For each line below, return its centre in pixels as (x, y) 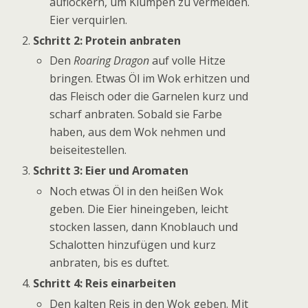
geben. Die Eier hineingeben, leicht (139, 209)
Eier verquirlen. (89, 20)
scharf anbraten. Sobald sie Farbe (136, 114)
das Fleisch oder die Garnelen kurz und (149, 97)
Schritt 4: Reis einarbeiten (105, 284)
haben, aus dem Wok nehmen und (138, 132)
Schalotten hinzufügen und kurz (133, 245)
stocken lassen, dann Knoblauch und (144, 227)
